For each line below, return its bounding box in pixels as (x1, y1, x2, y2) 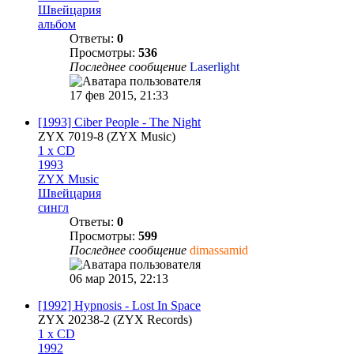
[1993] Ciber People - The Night (38, 115, 201, 129)
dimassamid (190, 243, 248, 257)
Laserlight (190, 59, 239, 73)
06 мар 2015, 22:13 (70, 271, 168, 285)
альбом (38, 17, 76, 31)
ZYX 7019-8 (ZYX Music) (38, 129, 175, 143)
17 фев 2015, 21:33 (70, 88, 168, 102)
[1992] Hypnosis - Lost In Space (38, 298, 201, 312)
